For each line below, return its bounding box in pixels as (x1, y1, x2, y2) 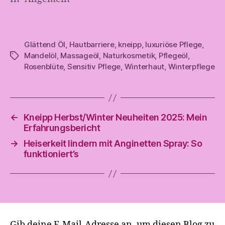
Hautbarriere (69, 40, 115, 49)
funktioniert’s (23, 149, 79, 159)
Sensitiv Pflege (67, 62, 121, 71)
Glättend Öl (24, 40, 66, 49)
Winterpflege (168, 62, 215, 71)
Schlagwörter (10, 51, 58, 61)
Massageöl (60, 51, 99, 60)
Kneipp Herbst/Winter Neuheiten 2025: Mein (23, 112, 207, 123)
